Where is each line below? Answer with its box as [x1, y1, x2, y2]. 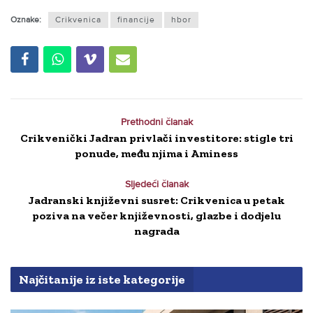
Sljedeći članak [124, 178, 189, 191]
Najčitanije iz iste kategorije [19, 272, 185, 288]
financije [117, 15, 155, 26]
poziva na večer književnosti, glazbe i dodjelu [32, 209, 281, 223]
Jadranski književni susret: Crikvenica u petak [28, 194, 285, 208]
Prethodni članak [120, 116, 193, 129]
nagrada [133, 224, 180, 238]
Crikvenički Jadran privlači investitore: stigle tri [20, 131, 293, 145]
